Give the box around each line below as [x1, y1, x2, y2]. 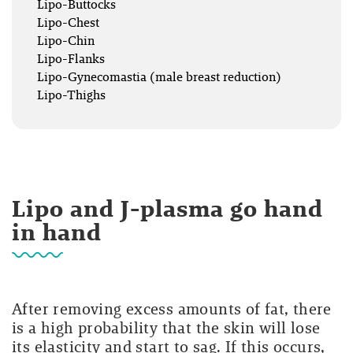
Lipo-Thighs [37, 86, 106, 104]
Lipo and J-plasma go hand [12, 191, 324, 225]
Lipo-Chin [37, 32, 95, 50]
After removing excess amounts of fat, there [12, 298, 332, 320]
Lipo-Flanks [37, 50, 105, 68]
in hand [12, 215, 102, 249]
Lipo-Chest [37, 13, 99, 32]
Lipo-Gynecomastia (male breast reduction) [37, 68, 281, 86]
